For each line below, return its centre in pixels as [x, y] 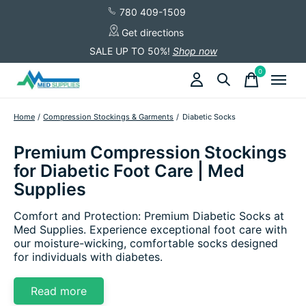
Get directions [151, 32]
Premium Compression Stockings [150, 152]
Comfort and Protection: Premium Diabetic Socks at [149, 215]
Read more [59, 291]
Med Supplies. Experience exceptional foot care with [150, 229]
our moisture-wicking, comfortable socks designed [146, 243]
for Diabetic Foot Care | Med [129, 170]
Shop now [195, 51]
